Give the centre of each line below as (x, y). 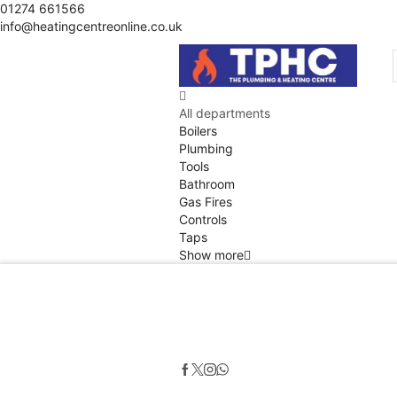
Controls (203, 220)
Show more (211, 255)
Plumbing (206, 149)
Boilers (198, 131)
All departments (225, 113)
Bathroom (207, 184)
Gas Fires (206, 202)
